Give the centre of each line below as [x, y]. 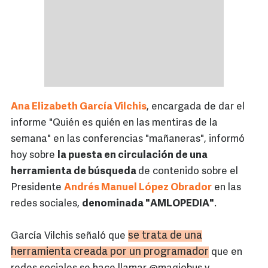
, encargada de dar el [196, 107]
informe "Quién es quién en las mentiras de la [114, 123]
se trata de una [165, 236]
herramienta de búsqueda [74, 172]
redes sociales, [46, 204]
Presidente [37, 188]
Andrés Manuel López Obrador [138, 188]
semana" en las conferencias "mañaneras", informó [128, 139]
